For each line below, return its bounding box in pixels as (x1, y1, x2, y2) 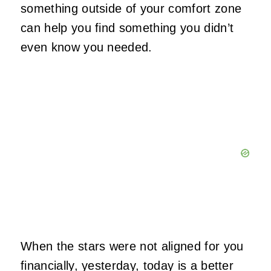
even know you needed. (21, 41, 157, 54)
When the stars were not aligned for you (21, 240, 244, 253)
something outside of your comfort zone (21, 2, 242, 16)
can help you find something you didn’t (21, 21, 234, 35)
